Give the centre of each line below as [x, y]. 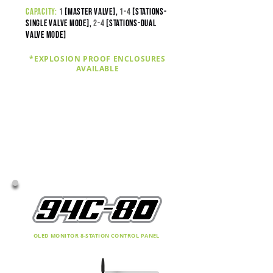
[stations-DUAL [131, 23]
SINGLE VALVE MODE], [59, 23]
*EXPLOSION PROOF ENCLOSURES [97, 59]
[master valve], [91, 12]
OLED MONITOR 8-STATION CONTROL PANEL [97, 236]
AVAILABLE [97, 69]
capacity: [41, 12]
